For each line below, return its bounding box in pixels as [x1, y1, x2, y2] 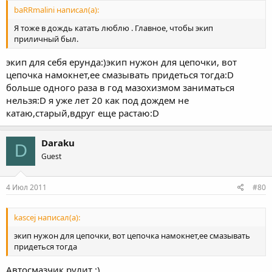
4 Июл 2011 [6, 182, 47, 192]
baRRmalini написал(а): [14, 4, 99, 16]
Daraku [41, 136, 75, 149]
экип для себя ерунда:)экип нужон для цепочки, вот [6, 55, 237, 68]
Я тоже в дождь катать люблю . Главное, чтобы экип [14, 22, 213, 34]
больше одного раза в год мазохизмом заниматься [6, 81, 234, 93]
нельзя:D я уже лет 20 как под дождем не [6, 93, 189, 106]
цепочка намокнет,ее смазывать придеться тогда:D [6, 68, 234, 81]
